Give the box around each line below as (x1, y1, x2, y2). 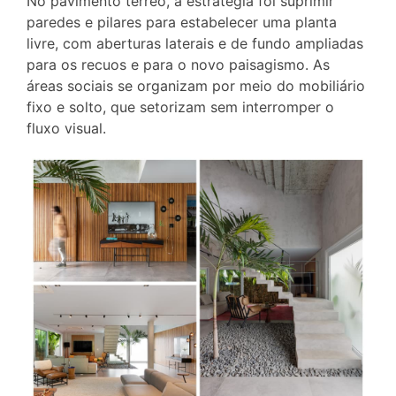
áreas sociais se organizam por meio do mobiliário (27, 76, 365, 95)
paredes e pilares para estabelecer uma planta (27, 12, 337, 31)
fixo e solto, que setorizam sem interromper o (27, 97, 334, 116)
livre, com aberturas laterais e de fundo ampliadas (27, 34, 363, 52)
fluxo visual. (27, 118, 106, 137)
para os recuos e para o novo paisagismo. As (27, 55, 330, 73)
